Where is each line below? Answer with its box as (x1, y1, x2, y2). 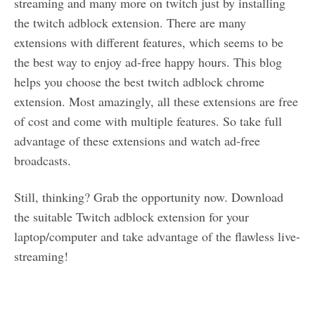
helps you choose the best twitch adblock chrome (14, 73, 264, 91)
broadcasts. (14, 152, 71, 169)
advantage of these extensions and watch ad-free (14, 132, 260, 150)
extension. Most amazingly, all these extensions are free (14, 93, 298, 110)
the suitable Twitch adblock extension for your (14, 208, 249, 226)
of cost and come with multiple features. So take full (14, 112, 282, 130)
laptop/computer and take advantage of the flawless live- (14, 228, 300, 245)
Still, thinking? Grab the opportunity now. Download (14, 188, 283, 206)
